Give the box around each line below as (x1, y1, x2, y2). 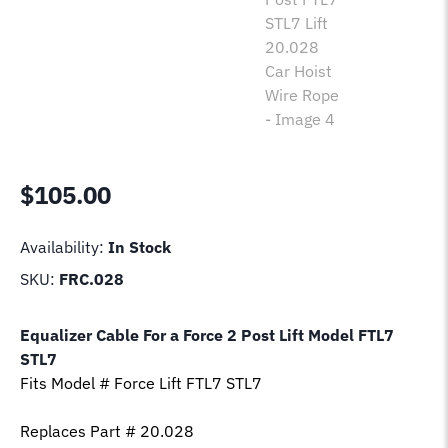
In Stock (108, 236, 171, 257)
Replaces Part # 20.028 (20, 420, 194, 441)
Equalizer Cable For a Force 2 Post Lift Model (20, 324, 354, 345)
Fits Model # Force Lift (20, 372, 182, 393)
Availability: (20, 236, 108, 257)
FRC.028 (59, 268, 124, 289)
